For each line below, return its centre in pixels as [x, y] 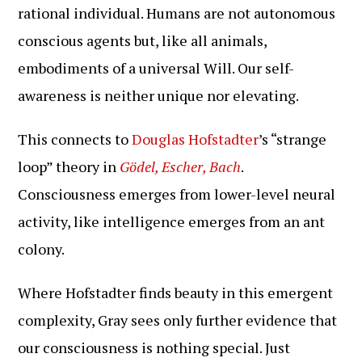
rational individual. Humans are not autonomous [177, 13]
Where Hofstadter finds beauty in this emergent [176, 293]
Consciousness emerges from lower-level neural [177, 194]
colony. [42, 249]
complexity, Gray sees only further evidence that [178, 320]
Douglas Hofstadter [196, 139]
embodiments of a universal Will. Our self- [156, 68]
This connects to [75, 139]
